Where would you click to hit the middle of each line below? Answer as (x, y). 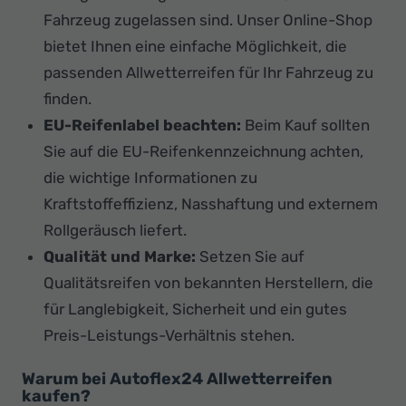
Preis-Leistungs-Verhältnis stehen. (169, 336)
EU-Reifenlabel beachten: (142, 126)
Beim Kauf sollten (305, 126)
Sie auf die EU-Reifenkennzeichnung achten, (203, 152)
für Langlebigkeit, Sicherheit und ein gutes (195, 309)
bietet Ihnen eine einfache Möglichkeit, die (195, 47)
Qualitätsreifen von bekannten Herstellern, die (208, 283)
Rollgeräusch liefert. (115, 231)
